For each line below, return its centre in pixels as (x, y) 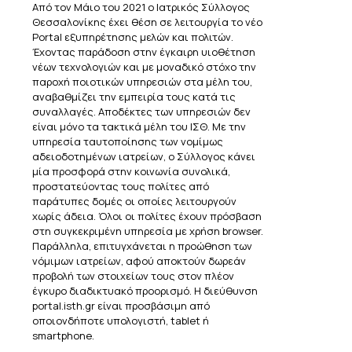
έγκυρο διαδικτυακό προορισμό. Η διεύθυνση (145, 291)
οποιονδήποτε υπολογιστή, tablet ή (121, 321)
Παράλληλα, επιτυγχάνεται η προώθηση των (142, 246)
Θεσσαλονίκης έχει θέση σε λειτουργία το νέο (147, 22)
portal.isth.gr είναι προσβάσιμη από (121, 306)
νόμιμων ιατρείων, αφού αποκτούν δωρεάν (139, 261)
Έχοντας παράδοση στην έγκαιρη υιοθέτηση (144, 52)
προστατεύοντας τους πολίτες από (121, 187)
